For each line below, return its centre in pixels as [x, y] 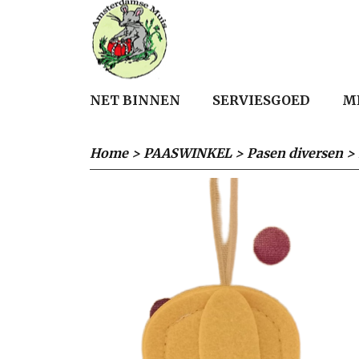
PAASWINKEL [188, 153]
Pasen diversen [295, 153]
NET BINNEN [135, 100]
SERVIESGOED [261, 100]
